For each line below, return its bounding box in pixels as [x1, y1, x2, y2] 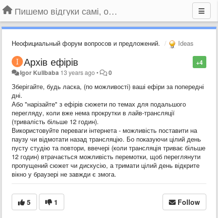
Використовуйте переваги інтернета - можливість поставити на [12, 125, 197, 135]
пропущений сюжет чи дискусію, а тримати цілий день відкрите [12, 160, 200, 170]
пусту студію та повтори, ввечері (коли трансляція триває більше [12, 143, 205, 152]
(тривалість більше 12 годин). [12, 116, 99, 126]
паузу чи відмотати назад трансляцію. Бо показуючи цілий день [12, 134, 201, 144]
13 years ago [60, 68, 95, 77]
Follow [178, 197, 200, 207]
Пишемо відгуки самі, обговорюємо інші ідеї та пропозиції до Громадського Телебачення [109, 4, 117, 17]
